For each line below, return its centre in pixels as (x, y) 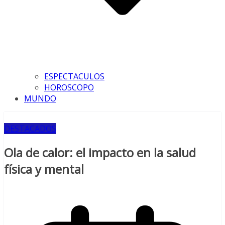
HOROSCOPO (69, 87)
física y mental (44, 169)
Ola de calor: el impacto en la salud (100, 152)
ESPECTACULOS (74, 76)
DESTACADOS (30, 129)
